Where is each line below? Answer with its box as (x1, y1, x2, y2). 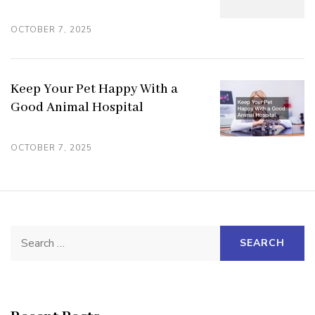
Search (10, 227, 49, 245)
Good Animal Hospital (11, 98, 143, 116)
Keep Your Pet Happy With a (11, 80, 178, 98)
